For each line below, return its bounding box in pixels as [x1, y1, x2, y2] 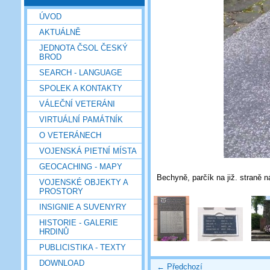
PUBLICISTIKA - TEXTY [39, 242, 126, 252]
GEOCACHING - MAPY [39, 162, 122, 171]
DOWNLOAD [39, 258, 84, 268]
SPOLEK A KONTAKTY [39, 83, 122, 93]
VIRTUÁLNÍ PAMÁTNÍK [39, 115, 123, 124]
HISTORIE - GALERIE [39, 218, 118, 227]
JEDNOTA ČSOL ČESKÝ [39, 43, 128, 52]
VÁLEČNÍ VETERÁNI [39, 99, 115, 108]
